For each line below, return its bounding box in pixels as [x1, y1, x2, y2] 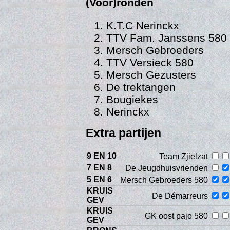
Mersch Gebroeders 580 [120, 175, 210, 184]
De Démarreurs [152, 191, 210, 200]
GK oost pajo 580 [145, 211, 210, 220]
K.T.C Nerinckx [106, 19, 179, 31]
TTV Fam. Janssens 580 [106, 31, 227, 44]
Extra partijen [85, 126, 161, 140]
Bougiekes [106, 93, 158, 105]
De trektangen [106, 81, 176, 93]
